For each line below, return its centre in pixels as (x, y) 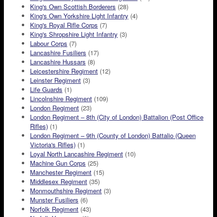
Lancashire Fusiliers (58, 53)
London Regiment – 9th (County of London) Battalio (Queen (113, 136)
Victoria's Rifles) (53, 145)
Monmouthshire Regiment (66, 191)
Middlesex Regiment (59, 182)
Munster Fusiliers (54, 200)
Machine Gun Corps (58, 163)
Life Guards (46, 90)
